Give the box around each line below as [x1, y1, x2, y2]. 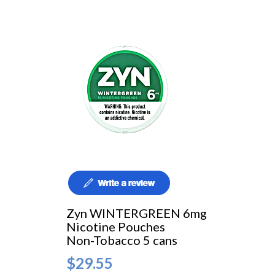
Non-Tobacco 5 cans [66, 233, 177, 248]
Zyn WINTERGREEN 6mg [66, 206, 209, 221]
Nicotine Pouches [66, 219, 168, 234]
